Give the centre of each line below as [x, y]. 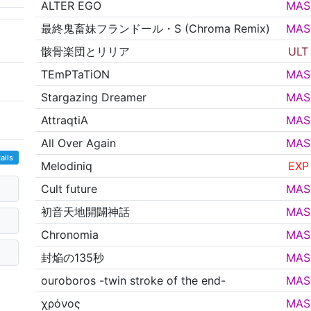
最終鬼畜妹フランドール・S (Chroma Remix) [156, 29]
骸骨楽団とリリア [86, 52]
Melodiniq [67, 166]
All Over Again [79, 143]
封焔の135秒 [73, 258]
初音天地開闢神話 [86, 212]
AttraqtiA [65, 120]
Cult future [69, 189]
